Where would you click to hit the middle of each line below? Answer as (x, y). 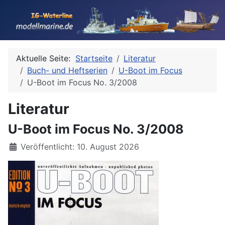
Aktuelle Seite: (46, 58)
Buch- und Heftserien (67, 70)
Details (21, 146)
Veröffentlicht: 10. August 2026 (80, 147)
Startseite (94, 58)
